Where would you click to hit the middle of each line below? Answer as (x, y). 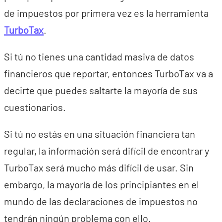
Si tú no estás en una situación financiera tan (100, 134)
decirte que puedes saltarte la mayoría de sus (101, 90)
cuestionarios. (35, 107)
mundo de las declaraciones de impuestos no (101, 201)
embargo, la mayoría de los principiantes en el (102, 184)
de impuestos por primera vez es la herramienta (106, 13)
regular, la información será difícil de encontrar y (107, 151)
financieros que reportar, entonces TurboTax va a (109, 73)
